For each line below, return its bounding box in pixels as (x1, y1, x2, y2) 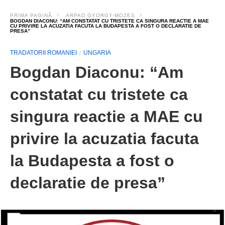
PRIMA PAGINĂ (10, 13, 52, 18)
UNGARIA (83, 49, 111, 56)
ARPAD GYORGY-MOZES (66, 13, 135, 18)
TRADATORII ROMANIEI (10, 49, 77, 56)
